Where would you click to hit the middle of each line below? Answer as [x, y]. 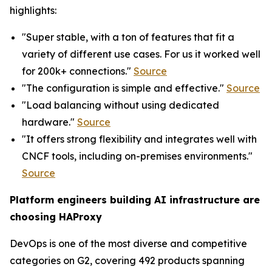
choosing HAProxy [56, 217]
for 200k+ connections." [78, 71]
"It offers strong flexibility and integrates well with [139, 139]
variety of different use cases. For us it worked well [141, 54]
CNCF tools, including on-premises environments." [137, 156]
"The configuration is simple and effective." [124, 88]
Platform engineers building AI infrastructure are [135, 200]
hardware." [49, 122]
